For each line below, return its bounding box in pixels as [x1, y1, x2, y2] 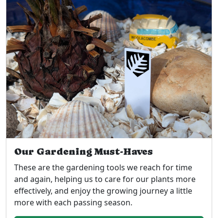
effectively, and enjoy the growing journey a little [14, 185, 192, 196]
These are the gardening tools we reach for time [14, 162, 192, 173]
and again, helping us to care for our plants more [14, 174, 196, 184]
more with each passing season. [14, 197, 132, 208]
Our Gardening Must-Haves [14, 146, 153, 157]
